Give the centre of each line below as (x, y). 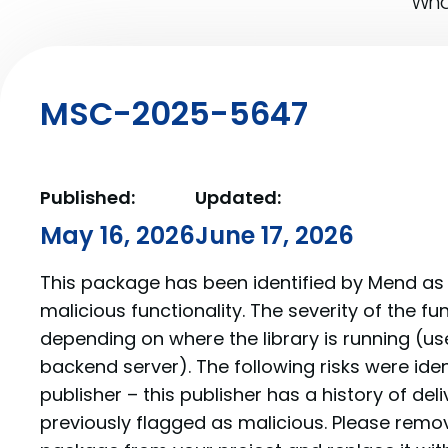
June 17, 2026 (274, 235)
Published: (87, 197)
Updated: (238, 197)
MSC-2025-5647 (174, 113)
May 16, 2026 (117, 235)
